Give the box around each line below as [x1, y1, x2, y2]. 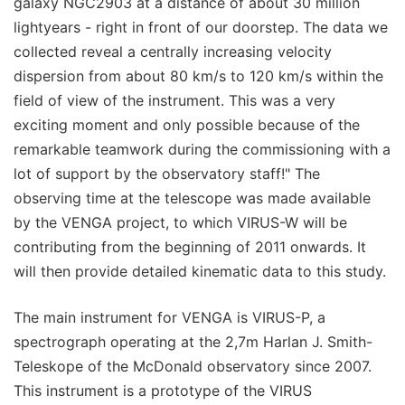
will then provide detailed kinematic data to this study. [14, 262, 386, 281]
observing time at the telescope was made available [14, 189, 371, 208]
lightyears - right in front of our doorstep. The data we [14, 18, 388, 37]
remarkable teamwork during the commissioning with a [14, 140, 391, 159]
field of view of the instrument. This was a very [14, 91, 335, 110]
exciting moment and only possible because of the [14, 116, 360, 135]
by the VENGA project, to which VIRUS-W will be [14, 213, 347, 232]
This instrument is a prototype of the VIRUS [14, 381, 312, 400]
